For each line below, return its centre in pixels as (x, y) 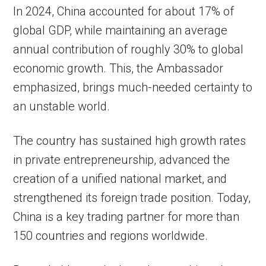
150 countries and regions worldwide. (111, 236)
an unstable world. (62, 106)
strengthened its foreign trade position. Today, (132, 198)
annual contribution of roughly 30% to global (129, 49)
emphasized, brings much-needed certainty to (133, 87)
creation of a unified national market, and (120, 179)
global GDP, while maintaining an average (121, 30)
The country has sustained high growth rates (130, 141)
